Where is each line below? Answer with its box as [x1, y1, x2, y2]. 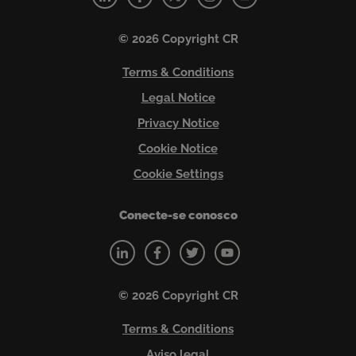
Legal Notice [141, 90, 215, 105]
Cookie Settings [133, 166, 223, 181]
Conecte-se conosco [118, 207, 238, 222]
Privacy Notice [137, 115, 219, 130]
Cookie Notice [138, 141, 218, 156]
